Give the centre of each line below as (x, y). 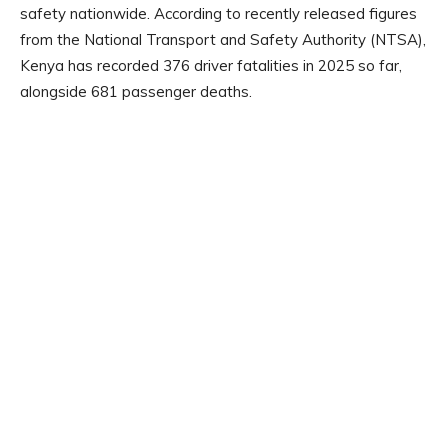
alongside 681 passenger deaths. (136, 92)
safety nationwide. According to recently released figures (218, 14)
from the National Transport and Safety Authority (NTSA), (223, 40)
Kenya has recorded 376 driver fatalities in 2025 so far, (211, 66)
